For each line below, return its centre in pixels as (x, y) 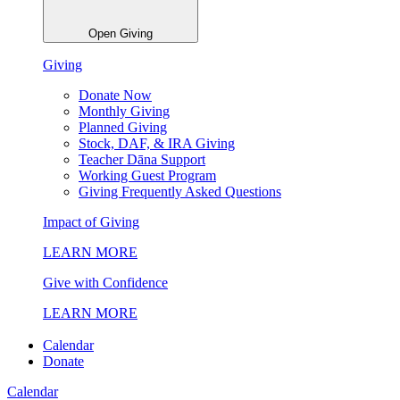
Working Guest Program (147, 175)
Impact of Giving (91, 221)
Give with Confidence (105, 282)
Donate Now (115, 95)
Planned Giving (123, 127)
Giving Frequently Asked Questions (180, 191)
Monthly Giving (124, 111)
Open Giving (121, 33)
